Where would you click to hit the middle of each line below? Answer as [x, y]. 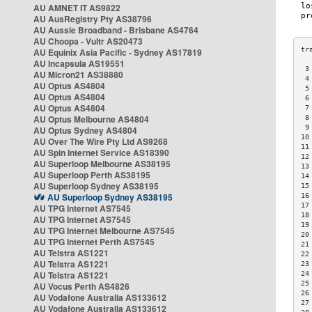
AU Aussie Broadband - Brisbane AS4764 [116, 30]
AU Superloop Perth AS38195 [92, 175]
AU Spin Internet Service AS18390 [101, 153]
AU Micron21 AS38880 [78, 75]
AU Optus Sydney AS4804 [85, 130]
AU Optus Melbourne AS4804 [91, 119]
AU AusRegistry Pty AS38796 [93, 19]
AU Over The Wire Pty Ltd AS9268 [101, 141]
